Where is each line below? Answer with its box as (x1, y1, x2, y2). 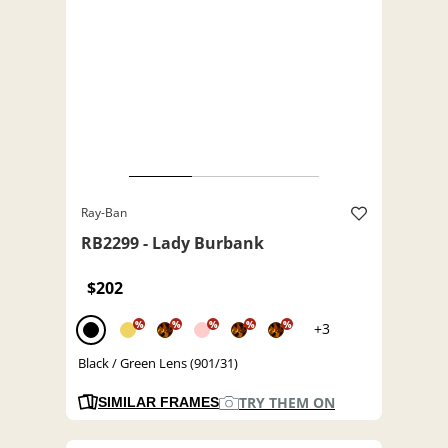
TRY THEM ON (239, 393, 335, 413)
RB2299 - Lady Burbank (81, 232, 264, 255)
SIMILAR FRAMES (98, 394, 219, 411)
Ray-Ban (81, 204, 127, 222)
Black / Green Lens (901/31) (78, 354, 238, 373)
